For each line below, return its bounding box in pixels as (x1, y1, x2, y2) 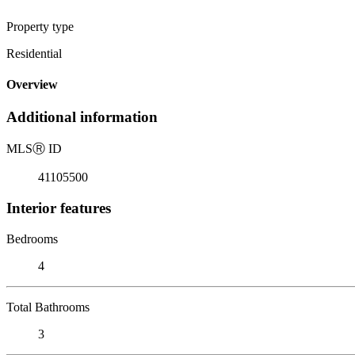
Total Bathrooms (6, 300, 90, 314)
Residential (6, 46, 62, 60)
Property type (6, 19, 74, 33)
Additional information (6, 109, 158, 126)
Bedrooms (6, 231, 58, 246)
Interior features (6, 199, 111, 216)
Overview (6, 78, 58, 92)
